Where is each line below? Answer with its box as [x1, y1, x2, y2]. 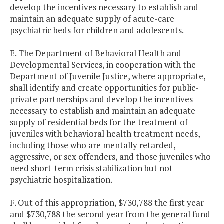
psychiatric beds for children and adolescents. [10, 24, 184, 36]
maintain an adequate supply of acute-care [10, 13, 174, 25]
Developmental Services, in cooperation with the [10, 59, 196, 71]
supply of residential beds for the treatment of [10, 116, 188, 128]
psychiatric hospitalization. [10, 174, 112, 186]
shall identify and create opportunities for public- [10, 82, 199, 94]
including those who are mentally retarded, [10, 139, 175, 151]
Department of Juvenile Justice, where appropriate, [10, 70, 205, 82]
